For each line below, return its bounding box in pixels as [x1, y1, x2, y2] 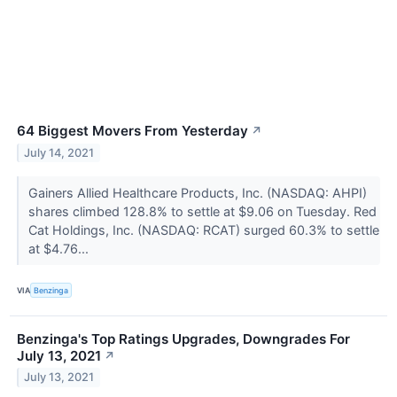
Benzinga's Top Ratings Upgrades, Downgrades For [17, 330, 350, 347]
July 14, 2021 [24, 146, 95, 160]
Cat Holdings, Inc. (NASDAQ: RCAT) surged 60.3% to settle [27, 222, 379, 238]
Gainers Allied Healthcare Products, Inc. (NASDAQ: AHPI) [27, 185, 367, 201]
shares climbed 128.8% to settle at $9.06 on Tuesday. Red [27, 204, 377, 220]
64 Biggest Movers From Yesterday [17, 122, 248, 140]
